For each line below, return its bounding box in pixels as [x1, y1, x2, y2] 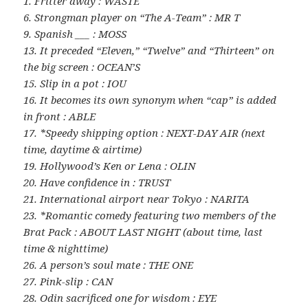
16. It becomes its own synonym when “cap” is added [23, 93, 277, 107]
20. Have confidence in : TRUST [23, 175, 171, 190]
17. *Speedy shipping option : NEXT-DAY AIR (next [23, 126, 266, 140]
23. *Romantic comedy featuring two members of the [23, 208, 276, 223]
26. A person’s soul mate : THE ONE [23, 258, 194, 272]
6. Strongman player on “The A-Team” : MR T [23, 10, 241, 25]
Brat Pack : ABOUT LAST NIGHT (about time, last [23, 225, 263, 239]
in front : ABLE [23, 109, 96, 124]
